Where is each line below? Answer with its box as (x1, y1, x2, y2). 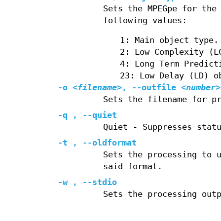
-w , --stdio (58, 178, 117, 187)
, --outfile (122, 83, 176, 93)
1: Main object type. (120, 36, 219, 45)
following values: (103, 16, 187, 26)
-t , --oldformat (58, 138, 137, 148)
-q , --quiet (58, 110, 117, 120)
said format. (103, 162, 162, 172)
